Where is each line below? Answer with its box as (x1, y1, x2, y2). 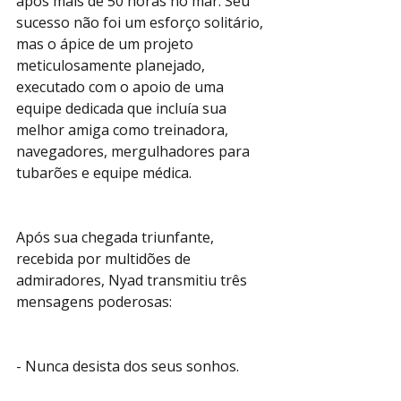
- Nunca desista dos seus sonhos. (16, 356, 239, 376)
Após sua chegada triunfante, (16, 227, 218, 247)
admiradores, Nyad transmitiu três (16, 270, 251, 290)
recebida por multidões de (16, 249, 194, 269)
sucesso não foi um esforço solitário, (16, 13, 267, 32)
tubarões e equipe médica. (16, 163, 192, 183)
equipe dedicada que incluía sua (16, 98, 230, 118)
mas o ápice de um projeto (16, 34, 197, 54)
